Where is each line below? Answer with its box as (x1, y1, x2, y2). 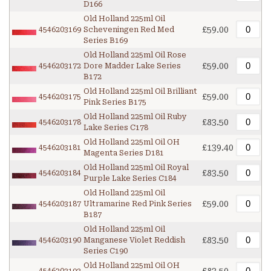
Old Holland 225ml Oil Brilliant (83, 87, 197, 96)
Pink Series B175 (83, 98, 146, 107)
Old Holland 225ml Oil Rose (83, 51, 186, 60)
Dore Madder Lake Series (83, 62, 181, 71)
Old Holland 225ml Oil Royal (83, 163, 189, 172)
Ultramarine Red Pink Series (83, 200, 192, 209)
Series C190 (83, 247, 128, 256)
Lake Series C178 (83, 123, 148, 132)
